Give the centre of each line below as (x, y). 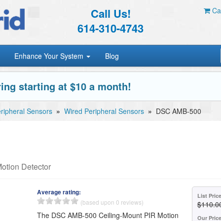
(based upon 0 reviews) (112, 202)
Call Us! (110, 13)
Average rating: (59, 192)
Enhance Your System (50, 56)
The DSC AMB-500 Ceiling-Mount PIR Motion (108, 215)
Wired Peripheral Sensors (104, 111)
